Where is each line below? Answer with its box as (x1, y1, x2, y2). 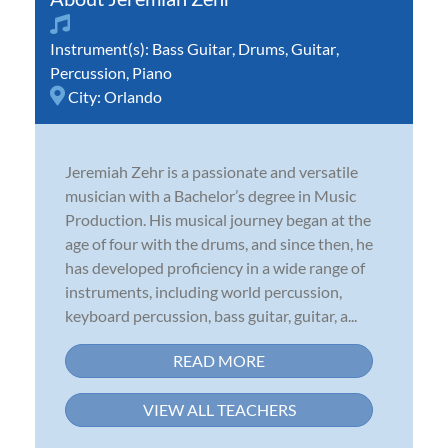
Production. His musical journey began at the (65, 209, 371, 229)
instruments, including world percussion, (65, 281, 342, 301)
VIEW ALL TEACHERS (142, 399, 296, 419)
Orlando (104, 86, 162, 106)
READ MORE (173, 350, 265, 370)
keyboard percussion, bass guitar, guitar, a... (65, 305, 357, 325)
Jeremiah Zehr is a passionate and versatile (65, 161, 358, 181)
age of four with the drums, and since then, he (65, 233, 373, 253)
